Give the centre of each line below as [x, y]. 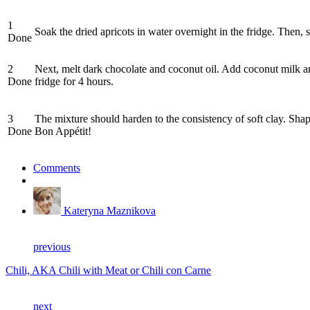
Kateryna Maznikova [110, 210]
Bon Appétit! [63, 131]
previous [52, 246]
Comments [57, 167]
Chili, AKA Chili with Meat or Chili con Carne [108, 270]
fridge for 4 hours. [74, 81]
